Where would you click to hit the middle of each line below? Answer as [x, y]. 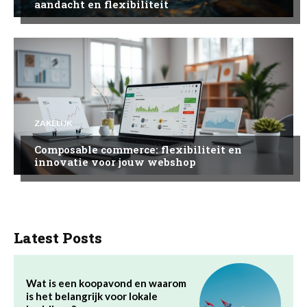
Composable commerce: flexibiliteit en [138, 149]
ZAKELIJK [53, 123]
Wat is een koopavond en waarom [106, 283]
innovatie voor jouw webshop [115, 161]
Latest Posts [58, 237]
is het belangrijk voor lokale [92, 296]
